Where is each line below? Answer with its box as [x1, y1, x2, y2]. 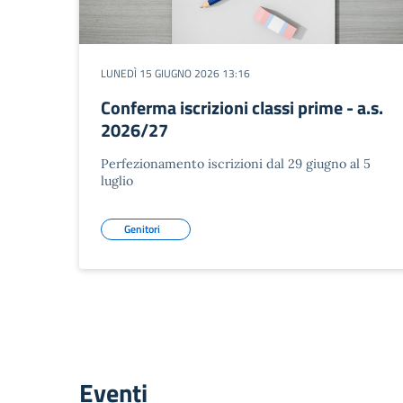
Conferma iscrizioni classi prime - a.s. [101, 94, 383, 121]
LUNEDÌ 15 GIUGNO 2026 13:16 [101, 65, 250, 82]
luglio [101, 173, 133, 189]
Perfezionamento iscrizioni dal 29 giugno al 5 [101, 156, 371, 172]
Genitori [124, 220, 160, 237]
